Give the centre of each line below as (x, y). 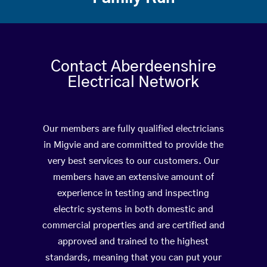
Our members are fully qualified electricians (133, 129)
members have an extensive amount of (133, 178)
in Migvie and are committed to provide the (133, 145)
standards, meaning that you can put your (133, 258)
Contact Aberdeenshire (133, 67)
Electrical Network (133, 83)
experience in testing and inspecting (133, 194)
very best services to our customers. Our (133, 162)
